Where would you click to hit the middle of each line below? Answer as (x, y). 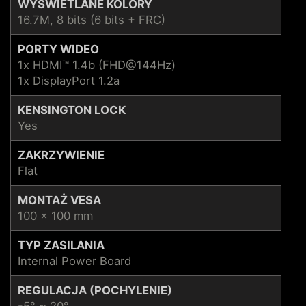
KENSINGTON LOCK (72, 110)
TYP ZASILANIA (61, 245)
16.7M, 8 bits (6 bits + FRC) (92, 19)
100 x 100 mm (55, 215)
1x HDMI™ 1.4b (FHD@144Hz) (97, 65)
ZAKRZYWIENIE (61, 155)
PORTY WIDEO (58, 49)
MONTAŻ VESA (59, 200)
